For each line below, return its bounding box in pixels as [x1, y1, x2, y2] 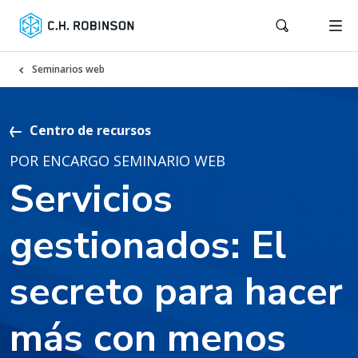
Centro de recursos [30, 121, 151, 139]
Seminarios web [32, 62, 105, 76]
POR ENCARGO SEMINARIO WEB [10, 151, 225, 170]
